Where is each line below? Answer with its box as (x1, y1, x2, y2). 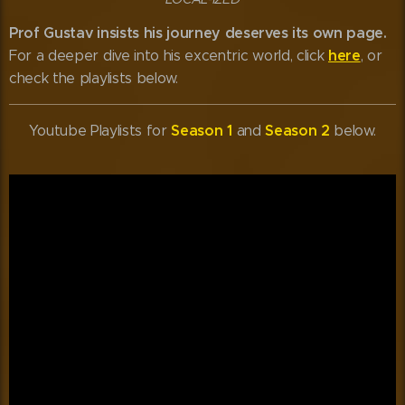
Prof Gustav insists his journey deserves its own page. (9, 24, 387, 43)
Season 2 (265, 121, 330, 141)
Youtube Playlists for (29, 122, 172, 140)
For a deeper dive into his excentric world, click (9, 47, 328, 65)
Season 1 (171, 121, 232, 141)
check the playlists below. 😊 (9, 70, 204, 88)
